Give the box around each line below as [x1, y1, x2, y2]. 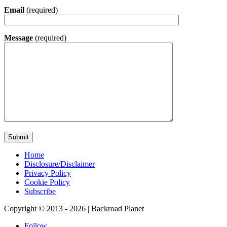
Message [4, 33, 33, 43]
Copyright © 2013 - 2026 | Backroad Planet [4, 204, 144, 213]
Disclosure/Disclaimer [24, 160, 95, 169]
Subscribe [24, 187, 56, 196]
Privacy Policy [24, 169, 71, 178]
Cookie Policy [24, 178, 70, 187]
